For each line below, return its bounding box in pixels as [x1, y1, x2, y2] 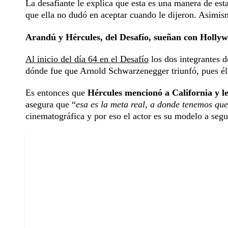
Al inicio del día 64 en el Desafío [25, 54, 149, 65]
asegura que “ [25, 99, 76, 110]
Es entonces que [25, 88, 88, 98]
